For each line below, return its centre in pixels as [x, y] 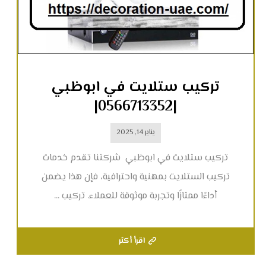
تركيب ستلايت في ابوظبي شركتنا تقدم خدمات [136, 159]
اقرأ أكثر [132, 241]
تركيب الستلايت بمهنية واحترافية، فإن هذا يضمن [135, 178]
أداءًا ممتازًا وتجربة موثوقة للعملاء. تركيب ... [136, 197]
